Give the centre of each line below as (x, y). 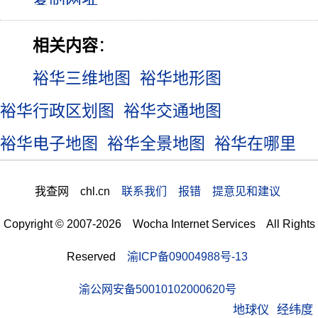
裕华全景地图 (157, 144)
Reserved (97, 257)
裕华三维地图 (82, 78)
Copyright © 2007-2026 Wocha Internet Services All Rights (159, 224)
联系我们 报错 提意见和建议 (201, 191)
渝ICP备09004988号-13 (187, 257)
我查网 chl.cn (78, 191)
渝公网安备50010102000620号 (157, 289)
